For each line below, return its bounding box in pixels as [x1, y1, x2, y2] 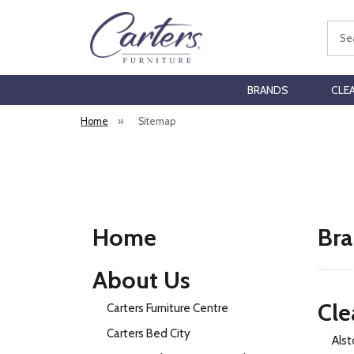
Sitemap [138, 115, 176, 127]
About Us [92, 265, 190, 295]
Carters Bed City [107, 326, 190, 341]
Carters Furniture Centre [107, 301, 228, 315]
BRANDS [247, 84, 288, 96]
